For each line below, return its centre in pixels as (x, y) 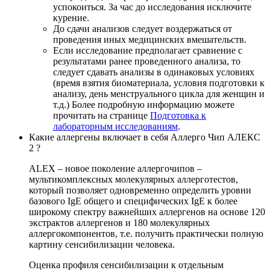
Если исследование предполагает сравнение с (148, 51)
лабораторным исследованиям (115, 127)
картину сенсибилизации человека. (102, 245)
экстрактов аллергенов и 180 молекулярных (119, 223)
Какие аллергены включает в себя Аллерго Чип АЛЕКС (145, 137)
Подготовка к (178, 116)
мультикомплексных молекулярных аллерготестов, (133, 180)
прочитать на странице (102, 116)
